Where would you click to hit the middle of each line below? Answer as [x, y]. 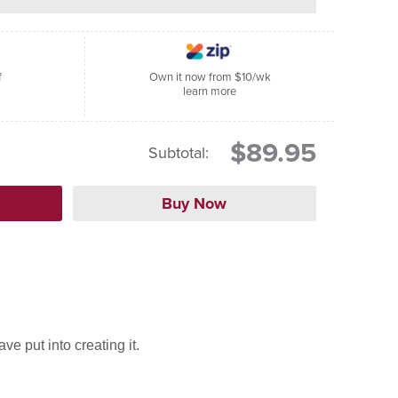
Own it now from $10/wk [210, 76]
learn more [223, 91]
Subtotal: [179, 152]
